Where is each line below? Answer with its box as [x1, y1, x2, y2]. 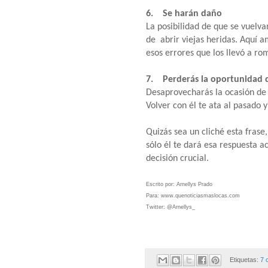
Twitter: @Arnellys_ [146, 203, 195, 210]
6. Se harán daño [146, 8, 222, 19]
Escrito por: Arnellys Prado [146, 181, 212, 187]
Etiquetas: [229, 255, 260, 263]
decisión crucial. [146, 153, 209, 163]
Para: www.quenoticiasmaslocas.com [146, 192, 242, 199]
